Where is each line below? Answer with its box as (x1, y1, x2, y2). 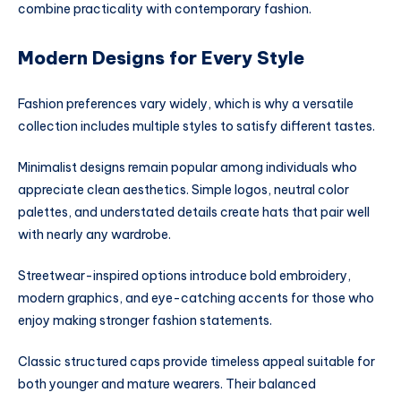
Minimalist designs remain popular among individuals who (18, 158, 357, 175)
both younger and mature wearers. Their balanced (18, 375, 316, 392)
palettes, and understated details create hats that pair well (18, 203, 370, 220)
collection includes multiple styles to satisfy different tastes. (18, 118, 375, 135)
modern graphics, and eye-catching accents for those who (18, 289, 374, 306)
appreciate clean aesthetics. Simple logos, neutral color (18, 181, 349, 198)
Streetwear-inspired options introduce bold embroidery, (18, 267, 351, 284)
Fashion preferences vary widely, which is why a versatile (18, 96, 354, 113)
